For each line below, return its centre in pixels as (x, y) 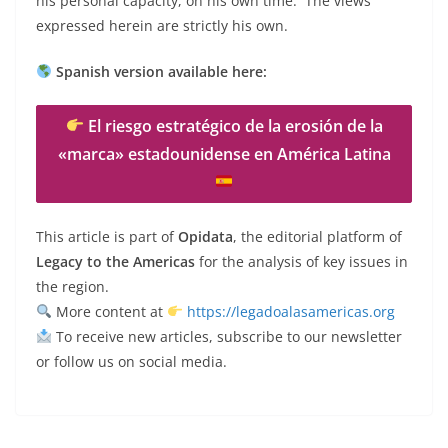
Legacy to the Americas (115, 261)
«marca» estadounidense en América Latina (224, 153)
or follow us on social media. (131, 361)
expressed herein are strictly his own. (162, 25)
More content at (109, 311)
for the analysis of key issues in (301, 261)
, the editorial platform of (317, 236)
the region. (72, 286)
